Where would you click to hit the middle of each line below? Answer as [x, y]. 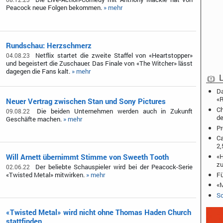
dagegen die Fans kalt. [39, 71]
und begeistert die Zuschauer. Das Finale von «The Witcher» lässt [100, 63]
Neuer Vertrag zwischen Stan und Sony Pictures [86, 101]
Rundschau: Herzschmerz [49, 45]
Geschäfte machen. [35, 119]
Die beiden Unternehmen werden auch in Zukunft [113, 111]
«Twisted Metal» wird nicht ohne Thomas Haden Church [99, 212]
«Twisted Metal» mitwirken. [46, 174]
